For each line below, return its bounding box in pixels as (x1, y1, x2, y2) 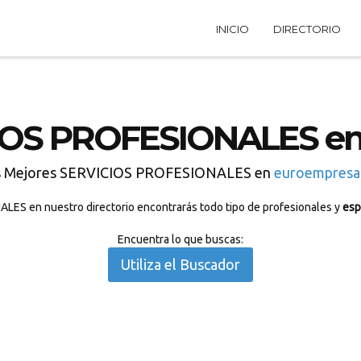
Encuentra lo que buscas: (118, 233, 243, 246)
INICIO (216, 23, 249, 35)
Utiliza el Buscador (121, 256, 240, 272)
